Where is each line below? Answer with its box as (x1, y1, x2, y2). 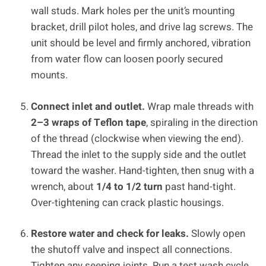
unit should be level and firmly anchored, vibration (31, 36, 251, 51)
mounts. (31, 68, 68, 83)
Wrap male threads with (145, 99, 254, 114)
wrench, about (31, 179, 96, 194)
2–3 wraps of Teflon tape (31, 115, 146, 130)
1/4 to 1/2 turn (96, 179, 163, 194)
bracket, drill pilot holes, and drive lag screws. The (31, 20, 253, 35)
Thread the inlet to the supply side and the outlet (31, 147, 246, 162)
